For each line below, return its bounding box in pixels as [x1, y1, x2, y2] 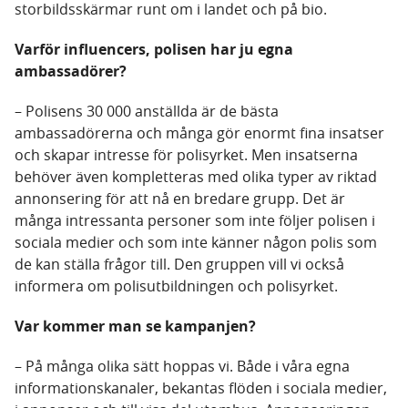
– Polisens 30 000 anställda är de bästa [15, 101, 279, 122]
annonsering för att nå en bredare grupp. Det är [15, 189, 345, 209]
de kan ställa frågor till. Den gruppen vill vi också [15, 254, 344, 275]
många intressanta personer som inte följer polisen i [15, 210, 375, 231]
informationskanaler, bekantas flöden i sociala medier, [15, 378, 387, 399]
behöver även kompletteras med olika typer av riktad [15, 167, 377, 188]
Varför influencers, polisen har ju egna [15, 39, 293, 60]
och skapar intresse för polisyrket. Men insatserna [15, 145, 358, 166]
